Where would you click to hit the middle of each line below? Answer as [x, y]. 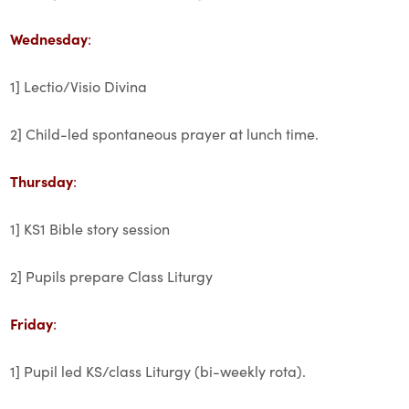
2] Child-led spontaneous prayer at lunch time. [164, 133]
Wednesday [48, 38]
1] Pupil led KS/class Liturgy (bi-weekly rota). [157, 371]
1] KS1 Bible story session [89, 228]
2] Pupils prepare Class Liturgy [111, 276]
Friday [31, 323]
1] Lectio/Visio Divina [78, 86]
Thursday [41, 181]
